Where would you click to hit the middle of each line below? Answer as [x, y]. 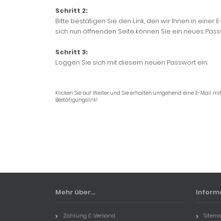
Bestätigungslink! [76, 100]
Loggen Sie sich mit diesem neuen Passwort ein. [131, 62]
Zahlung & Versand [89, 216]
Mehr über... [75, 192]
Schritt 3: [72, 52]
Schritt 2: [72, 11]
